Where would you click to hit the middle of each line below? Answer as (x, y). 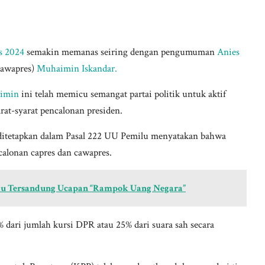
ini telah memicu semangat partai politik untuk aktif (122, 94)
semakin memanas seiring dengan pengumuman (121, 52)
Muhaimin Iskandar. (77, 69)
